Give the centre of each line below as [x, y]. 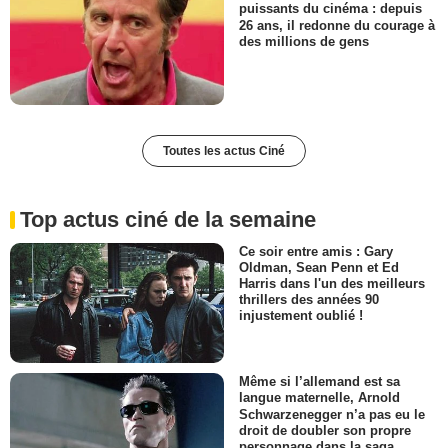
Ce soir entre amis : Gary [316, 251]
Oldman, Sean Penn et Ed [319, 267]
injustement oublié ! [301, 316]
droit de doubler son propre [325, 430]
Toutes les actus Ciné [224, 150]
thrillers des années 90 [309, 299]
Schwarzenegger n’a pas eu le [332, 414]
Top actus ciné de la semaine [168, 219]
